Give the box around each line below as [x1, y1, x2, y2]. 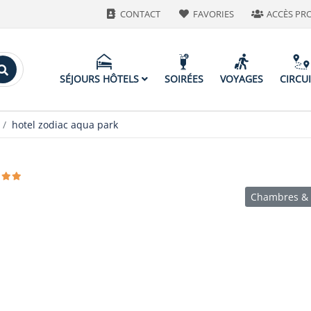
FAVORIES [193, 7, 235, 20]
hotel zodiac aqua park [12, 118, 118, 131]
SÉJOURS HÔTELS [60, 72, 142, 85]
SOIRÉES [165, 72, 203, 85]
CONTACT [120, 7, 161, 20]
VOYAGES [220, 72, 263, 85]
